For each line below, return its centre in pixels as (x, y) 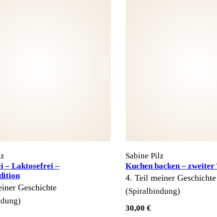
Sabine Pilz (145, 155)
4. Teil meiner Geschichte (171, 178)
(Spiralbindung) (153, 191)
